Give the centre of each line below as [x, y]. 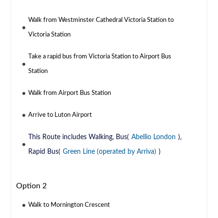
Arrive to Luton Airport [60, 115]
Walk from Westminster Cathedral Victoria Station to [101, 20]
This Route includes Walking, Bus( [79, 137]
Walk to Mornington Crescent [69, 205]
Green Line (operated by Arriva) [110, 152]
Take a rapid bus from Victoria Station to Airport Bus [100, 57]
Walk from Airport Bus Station [70, 93]
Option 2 [32, 186]
